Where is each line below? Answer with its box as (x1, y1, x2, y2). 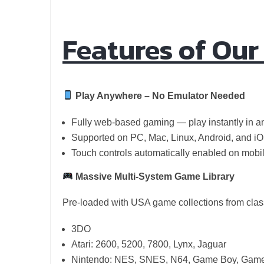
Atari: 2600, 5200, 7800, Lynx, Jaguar (71, 239, 226, 249)
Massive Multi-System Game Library (75, 171, 235, 181)
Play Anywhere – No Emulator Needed (75, 90, 246, 101)
